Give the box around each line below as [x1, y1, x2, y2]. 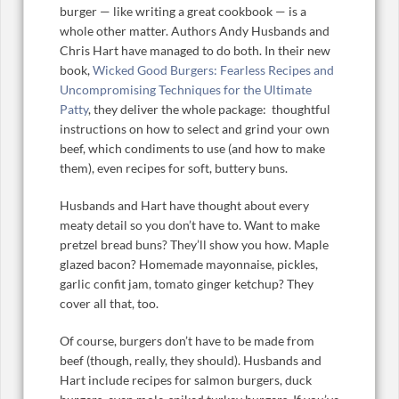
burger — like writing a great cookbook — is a [60, 4, 306, 20]
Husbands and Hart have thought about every [60, 198, 309, 214]
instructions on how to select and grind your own [60, 121, 330, 137]
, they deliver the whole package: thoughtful [88, 102, 330, 118]
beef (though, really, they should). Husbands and [60, 353, 322, 369]
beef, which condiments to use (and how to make [60, 141, 325, 157]
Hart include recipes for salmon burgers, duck [60, 372, 312, 388]
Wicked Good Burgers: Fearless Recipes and [93, 62, 334, 78]
